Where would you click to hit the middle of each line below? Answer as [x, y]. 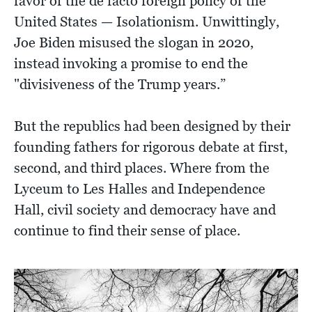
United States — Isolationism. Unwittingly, [147, 21]
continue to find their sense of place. [127, 230]
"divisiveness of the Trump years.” [120, 84]
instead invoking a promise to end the [131, 63]
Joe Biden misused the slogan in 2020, [134, 42]
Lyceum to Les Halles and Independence [140, 188]
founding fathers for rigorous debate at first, [151, 147]
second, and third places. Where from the [142, 167]
